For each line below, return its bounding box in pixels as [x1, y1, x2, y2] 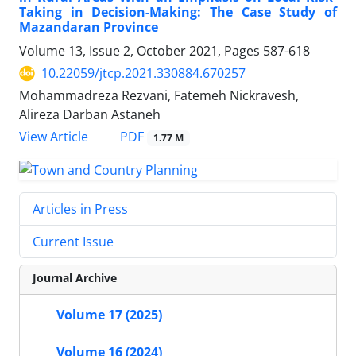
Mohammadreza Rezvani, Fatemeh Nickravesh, [19, 87, 299, 105]
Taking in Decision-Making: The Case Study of [19, 3, 337, 21]
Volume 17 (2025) [56, 306, 162, 324]
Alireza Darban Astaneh [19, 106, 161, 124]
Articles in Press [33, 200, 128, 218]
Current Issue [33, 233, 114, 250]
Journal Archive [33, 270, 117, 285]
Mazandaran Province [19, 18, 158, 37]
